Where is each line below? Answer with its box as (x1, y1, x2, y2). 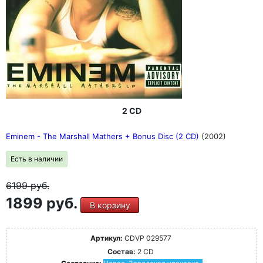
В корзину (89, 200, 130, 210)
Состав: (107, 247, 136, 256)
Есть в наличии (11, 154, 63, 163)
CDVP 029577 (122, 234, 171, 242)
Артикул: (90, 234, 123, 242)
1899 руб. (6, 194, 80, 212)
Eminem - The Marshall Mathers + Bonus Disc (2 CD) (6, 131, 201, 141)
